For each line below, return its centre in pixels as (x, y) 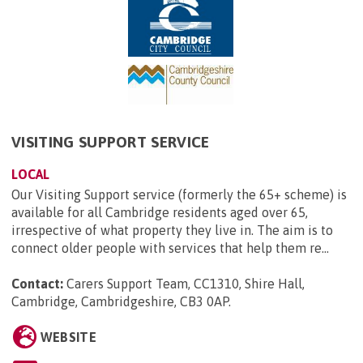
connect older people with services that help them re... (170, 248)
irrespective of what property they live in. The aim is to (172, 230)
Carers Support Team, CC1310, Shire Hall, (186, 283)
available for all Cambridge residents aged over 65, (160, 212)
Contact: (37, 283)
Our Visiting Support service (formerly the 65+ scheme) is (179, 194)
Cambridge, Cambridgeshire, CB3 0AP (120, 301)
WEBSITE (68, 337)
